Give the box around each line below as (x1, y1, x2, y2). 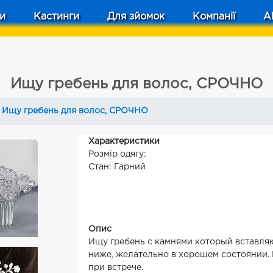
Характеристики (88, 138, 160, 145)
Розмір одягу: (88, 151, 146, 158)
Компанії (193, 12, 235, 21)
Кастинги (34, 12, 79, 21)
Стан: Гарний (88, 163, 146, 171)
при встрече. (88, 264, 143, 271)
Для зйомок (107, 12, 165, 21)
